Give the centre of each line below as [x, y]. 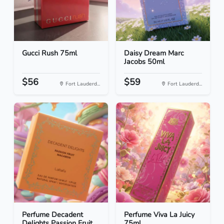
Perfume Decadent [52, 215]
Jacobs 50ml [144, 62]
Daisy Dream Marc [154, 53]
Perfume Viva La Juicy [159, 215]
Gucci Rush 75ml [49, 53]
